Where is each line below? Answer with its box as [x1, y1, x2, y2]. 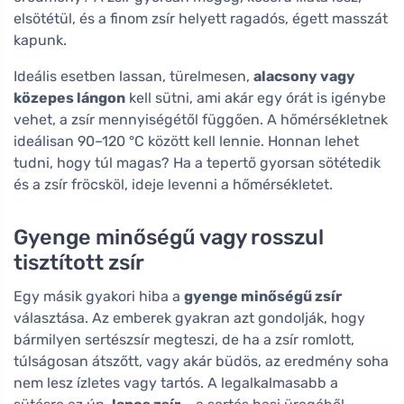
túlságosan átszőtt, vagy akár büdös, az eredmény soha [14, 352, 389, 370]
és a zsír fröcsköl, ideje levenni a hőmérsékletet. [14, 175, 333, 193]
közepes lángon [14, 88, 125, 106]
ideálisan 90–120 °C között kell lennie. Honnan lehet [14, 132, 359, 150]
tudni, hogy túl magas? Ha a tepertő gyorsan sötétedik [14, 153, 381, 171]
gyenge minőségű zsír [184, 287, 342, 305]
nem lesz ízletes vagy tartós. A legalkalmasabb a [14, 373, 338, 391]
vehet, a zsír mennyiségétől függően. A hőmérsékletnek [14, 110, 388, 128]
